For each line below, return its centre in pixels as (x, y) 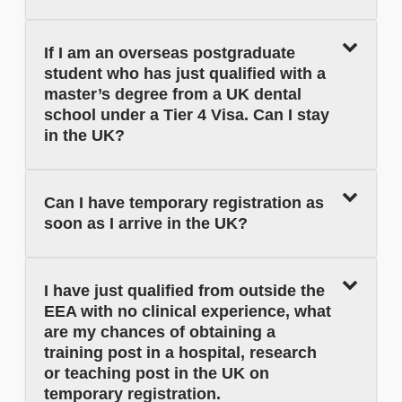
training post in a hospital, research (180, 353)
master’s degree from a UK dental (173, 95)
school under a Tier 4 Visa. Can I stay (187, 115)
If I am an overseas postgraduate (170, 53)
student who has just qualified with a (185, 74)
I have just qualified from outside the (184, 291)
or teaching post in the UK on (157, 374)
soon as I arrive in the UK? (146, 224)
